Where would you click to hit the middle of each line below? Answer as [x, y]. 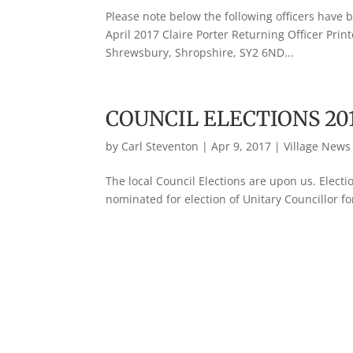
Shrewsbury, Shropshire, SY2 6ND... [200, 52]
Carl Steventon [160, 146]
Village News [318, 146]
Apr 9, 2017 [242, 146]
